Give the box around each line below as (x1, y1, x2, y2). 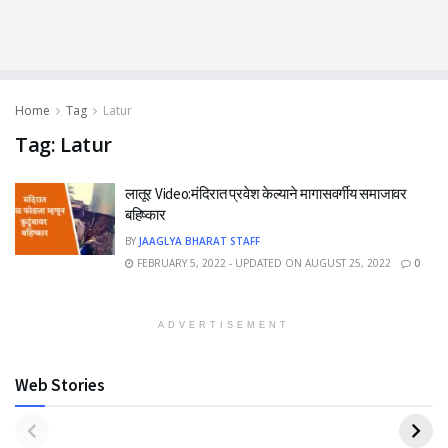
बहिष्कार (125, 205, 166, 224)
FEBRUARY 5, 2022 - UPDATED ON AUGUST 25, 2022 (134, 256, 391, 270)
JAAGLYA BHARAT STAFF (139, 234, 260, 248)
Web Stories (15, 374, 105, 396)
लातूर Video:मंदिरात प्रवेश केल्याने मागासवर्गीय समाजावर (125, 184, 407, 203)
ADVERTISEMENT (158, 320, 290, 330)
